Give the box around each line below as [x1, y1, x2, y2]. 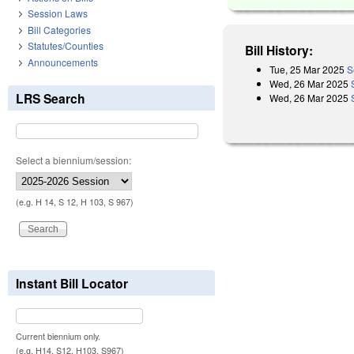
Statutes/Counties [28, 39, 104, 53]
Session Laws [28, 6, 88, 21]
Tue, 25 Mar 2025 [269, 62, 345, 76]
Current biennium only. [16, 330, 100, 342]
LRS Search [16, 88, 85, 107]
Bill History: [245, 40, 314, 59]
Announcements [28, 55, 98, 69]
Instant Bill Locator [16, 273, 128, 292]
